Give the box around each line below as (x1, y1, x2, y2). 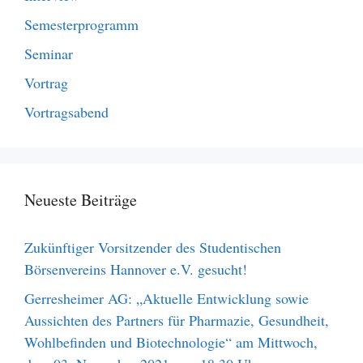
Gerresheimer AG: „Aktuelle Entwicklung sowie (24, 288, 309, 308)
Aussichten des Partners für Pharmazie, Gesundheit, (24, 310, 329, 330)
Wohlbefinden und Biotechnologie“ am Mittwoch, (24, 331, 318, 352)
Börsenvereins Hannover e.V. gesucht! (24, 258, 247, 279)
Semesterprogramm (24, 14, 139, 34)
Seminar (24, 43, 73, 63)
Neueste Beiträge (24, 188, 137, 211)
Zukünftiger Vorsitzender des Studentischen (24, 237, 281, 257)
